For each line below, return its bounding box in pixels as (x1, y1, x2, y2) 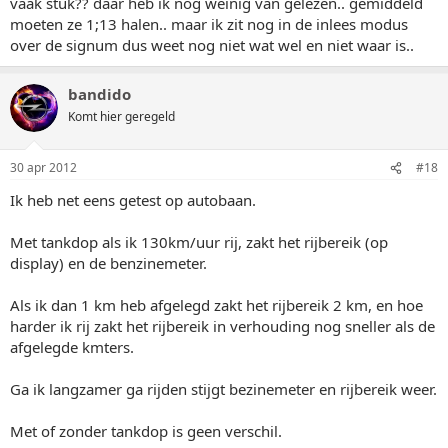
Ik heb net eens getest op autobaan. (10, 190, 256, 210)
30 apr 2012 (10, 159, 77, 176)
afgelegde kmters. (10, 337, 134, 357)
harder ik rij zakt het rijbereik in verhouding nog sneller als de (10, 316, 435, 336)
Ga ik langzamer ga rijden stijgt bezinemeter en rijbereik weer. (10, 379, 437, 399)
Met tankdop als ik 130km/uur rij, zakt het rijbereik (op (10, 232, 388, 252)
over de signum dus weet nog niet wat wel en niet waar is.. (10, 34, 414, 55)
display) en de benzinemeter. (10, 253, 207, 273)
